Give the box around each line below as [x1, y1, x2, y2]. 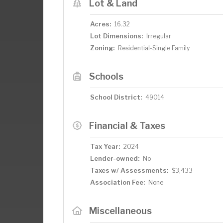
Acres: [90, 19, 111, 28]
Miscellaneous [89, 205, 152, 216]
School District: [90, 93, 142, 101]
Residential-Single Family [118, 44, 190, 52]
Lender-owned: [90, 154, 139, 162]
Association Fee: [90, 178, 145, 186]
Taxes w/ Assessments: [90, 166, 168, 174]
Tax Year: [90, 142, 120, 150]
